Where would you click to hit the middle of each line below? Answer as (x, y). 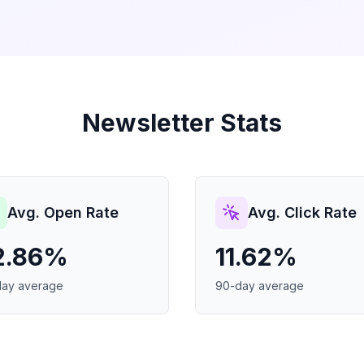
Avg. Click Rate (302, 212)
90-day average (260, 286)
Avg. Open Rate (63, 212)
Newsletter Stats (182, 123)
